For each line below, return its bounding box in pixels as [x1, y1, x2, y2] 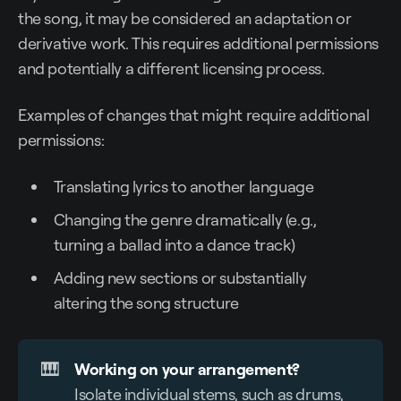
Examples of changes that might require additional [18, 105, 370, 125]
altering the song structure [53, 293, 239, 313]
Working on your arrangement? [74, 359, 300, 380]
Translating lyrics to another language [53, 176, 314, 197]
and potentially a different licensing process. [18, 58, 325, 79]
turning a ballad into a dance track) [53, 235, 295, 255]
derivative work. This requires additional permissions [18, 33, 379, 54]
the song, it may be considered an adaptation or [18, 8, 352, 29]
